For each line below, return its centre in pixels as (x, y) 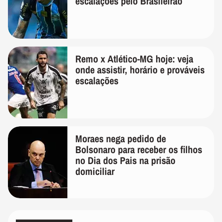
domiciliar (95, 171)
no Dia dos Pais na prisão (125, 160)
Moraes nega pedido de (121, 138)
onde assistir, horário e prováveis (140, 69)
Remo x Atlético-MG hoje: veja (134, 58)
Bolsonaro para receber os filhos (139, 149)
